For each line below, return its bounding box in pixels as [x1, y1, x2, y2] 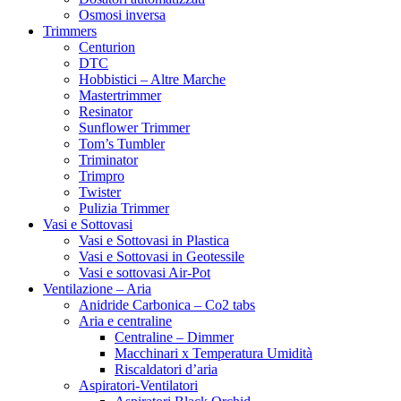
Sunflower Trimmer [79, 120, 190, 135]
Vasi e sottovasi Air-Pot [79, 265, 210, 280]
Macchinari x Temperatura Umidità [115, 346, 312, 361]
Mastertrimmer [79, 88, 161, 103]
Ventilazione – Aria [43, 281, 151, 296]
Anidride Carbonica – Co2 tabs [79, 297, 255, 312]
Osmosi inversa [79, 7, 166, 22]
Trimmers [43, 23, 97, 38]
